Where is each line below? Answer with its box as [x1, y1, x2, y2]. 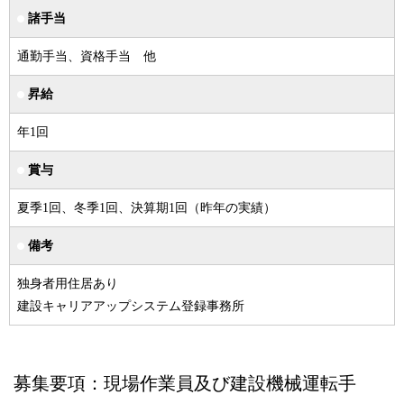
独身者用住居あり [17, 277, 118, 290]
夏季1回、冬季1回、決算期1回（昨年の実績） [17, 201, 276, 215]
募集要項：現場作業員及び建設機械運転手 [14, 373, 356, 393]
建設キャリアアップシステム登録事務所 [17, 299, 244, 313]
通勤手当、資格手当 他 [17, 50, 156, 63]
